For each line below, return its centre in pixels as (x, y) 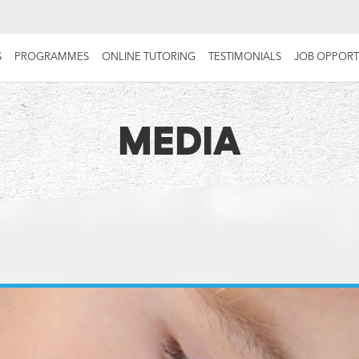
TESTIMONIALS (245, 57)
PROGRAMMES (52, 57)
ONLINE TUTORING (149, 57)
